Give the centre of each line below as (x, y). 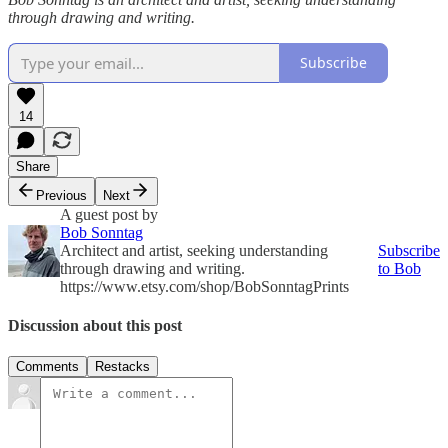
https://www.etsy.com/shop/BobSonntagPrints (204, 286)
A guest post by (109, 214)
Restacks (122, 367)
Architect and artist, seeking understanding (194, 250)
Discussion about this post (95, 325)
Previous (61, 195)
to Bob (399, 268)
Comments (47, 367)
